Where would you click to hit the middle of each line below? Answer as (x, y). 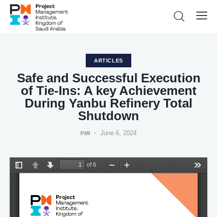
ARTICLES (108, 61)
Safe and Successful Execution (108, 78)
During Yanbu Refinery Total (108, 103)
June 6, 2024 (119, 133)
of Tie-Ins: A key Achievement (108, 91)
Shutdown (108, 116)
